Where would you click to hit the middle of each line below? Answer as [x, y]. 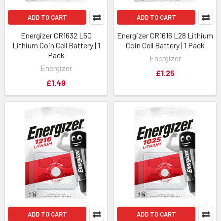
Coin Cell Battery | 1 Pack [165, 45]
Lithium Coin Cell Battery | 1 [56, 45]
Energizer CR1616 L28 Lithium [165, 35]
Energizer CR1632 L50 [56, 35]
